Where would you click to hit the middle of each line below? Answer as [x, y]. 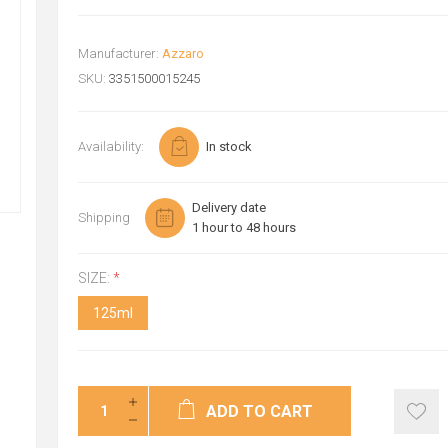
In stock [228, 146]
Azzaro [182, 53]
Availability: [110, 146]
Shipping [103, 217]
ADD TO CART [260, 412]
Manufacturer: [118, 53]
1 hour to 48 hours [243, 227]
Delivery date [228, 207]
